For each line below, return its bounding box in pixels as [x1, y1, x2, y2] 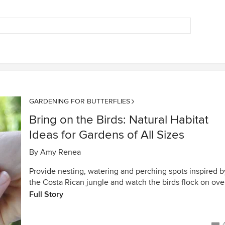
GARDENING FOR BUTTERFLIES [29, 97, 130, 105]
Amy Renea [40, 147, 81, 157]
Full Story [29, 189, 63, 199]
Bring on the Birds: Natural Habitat [29, 113, 208, 127]
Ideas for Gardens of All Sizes [29, 128, 184, 142]
